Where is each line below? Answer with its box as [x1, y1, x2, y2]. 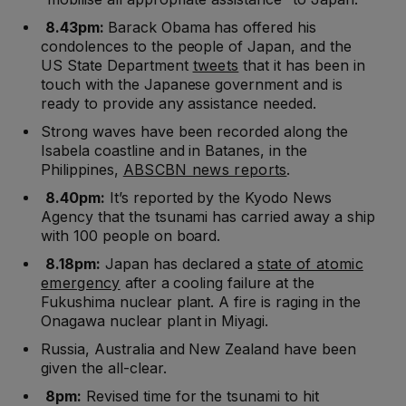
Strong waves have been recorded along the [41, 122, 349, 141]
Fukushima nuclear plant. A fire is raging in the [41, 293, 361, 312]
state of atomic [257, 255, 363, 274]
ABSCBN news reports [122, 160, 287, 179]
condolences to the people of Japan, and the [41, 37, 352, 56]
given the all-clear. [41, 359, 167, 378]
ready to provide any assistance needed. [41, 94, 317, 113]
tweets [192, 56, 239, 75]
